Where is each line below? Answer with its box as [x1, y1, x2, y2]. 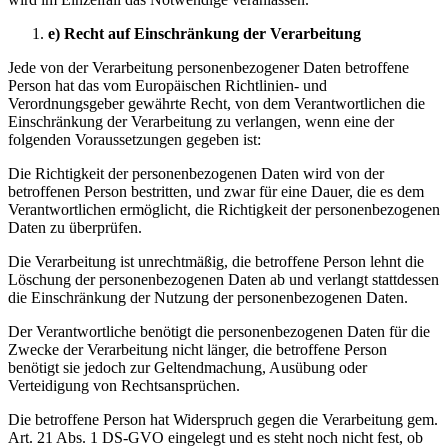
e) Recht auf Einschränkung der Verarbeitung [48, 24, 361, 42]
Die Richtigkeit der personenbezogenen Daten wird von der [8, 164, 384, 182]
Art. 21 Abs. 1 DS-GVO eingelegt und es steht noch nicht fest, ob [8, 428, 423, 446]
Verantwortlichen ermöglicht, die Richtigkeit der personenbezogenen [8, 200, 440, 218]
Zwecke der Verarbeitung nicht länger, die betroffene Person [8, 340, 387, 358]
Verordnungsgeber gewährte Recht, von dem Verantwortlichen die [8, 94, 425, 112]
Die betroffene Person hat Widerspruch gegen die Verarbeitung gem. [8, 410, 438, 428]
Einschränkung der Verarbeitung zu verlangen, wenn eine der [8, 112, 394, 130]
